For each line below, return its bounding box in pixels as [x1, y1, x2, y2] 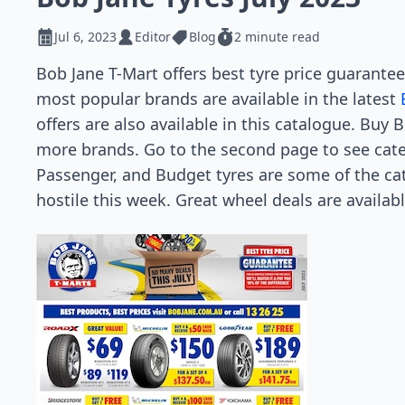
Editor [135, 28, 171, 45]
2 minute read [234, 28, 320, 45]
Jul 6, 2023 [54, 28, 117, 45]
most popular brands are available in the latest [36, 88, 400, 109]
